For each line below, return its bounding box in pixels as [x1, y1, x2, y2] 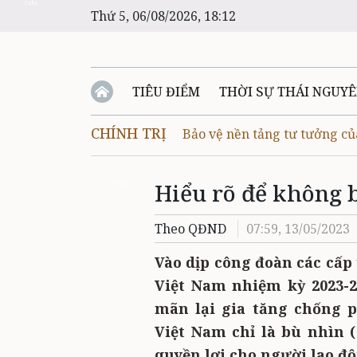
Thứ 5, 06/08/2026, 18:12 [91, 7, 236, 25]
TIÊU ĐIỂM [132, 83, 200, 100]
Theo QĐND [155, 220, 226, 237]
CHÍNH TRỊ [91, 124, 167, 143]
